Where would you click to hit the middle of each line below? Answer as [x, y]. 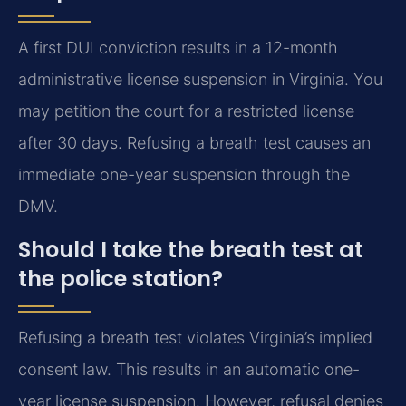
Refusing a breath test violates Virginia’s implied [195, 337]
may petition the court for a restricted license [186, 111]
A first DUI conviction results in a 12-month [178, 48]
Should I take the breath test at [191, 249]
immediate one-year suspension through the [184, 175]
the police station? [121, 278]
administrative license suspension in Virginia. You [200, 80]
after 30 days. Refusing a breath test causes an [194, 143]
